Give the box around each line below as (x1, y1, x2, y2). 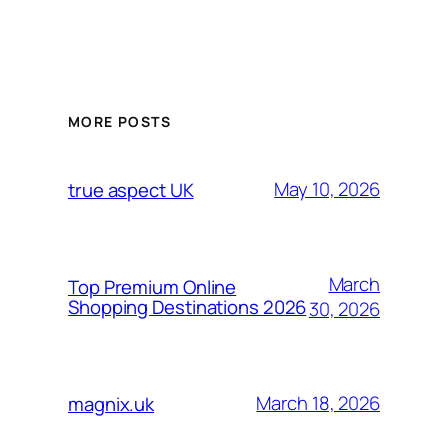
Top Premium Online (68, 273, 237, 300)
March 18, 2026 (256, 390, 380, 416)
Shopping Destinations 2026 (68, 293, 307, 320)
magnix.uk (68, 390, 155, 417)
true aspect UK (68, 176, 194, 203)
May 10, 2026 (274, 176, 380, 202)
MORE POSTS (68, 112, 171, 132)
